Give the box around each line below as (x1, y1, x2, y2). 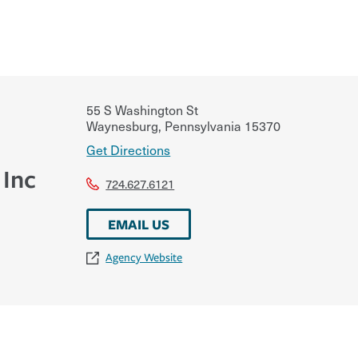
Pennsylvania (161, 115, 242, 135)
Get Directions (86, 139, 171, 159)
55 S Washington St (86, 99, 199, 119)
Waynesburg (86, 115, 159, 135)
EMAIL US (108, 214, 170, 233)
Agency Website (105, 250, 183, 265)
